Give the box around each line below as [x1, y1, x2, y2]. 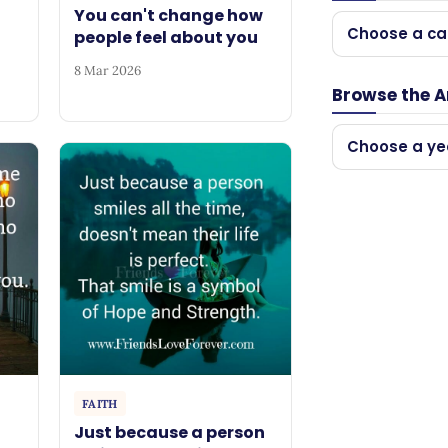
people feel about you [74, 25, 259, 49]
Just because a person [74, 421, 266, 445]
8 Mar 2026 [74, 62, 142, 80]
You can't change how [74, 3, 264, 27]
